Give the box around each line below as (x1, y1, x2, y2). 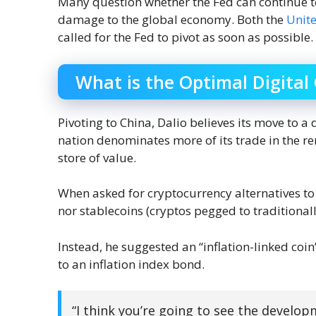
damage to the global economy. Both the (58, 11, 286, 28)
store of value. (58, 149, 136, 166)
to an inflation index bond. (58, 255, 205, 272)
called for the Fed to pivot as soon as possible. (58, 29, 313, 46)
